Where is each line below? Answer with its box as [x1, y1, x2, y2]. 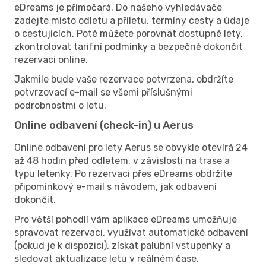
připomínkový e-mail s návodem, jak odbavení [14, 180, 217, 192]
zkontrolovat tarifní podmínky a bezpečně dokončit [14, 40, 243, 52]
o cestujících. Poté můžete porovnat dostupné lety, [14, 27, 243, 39]
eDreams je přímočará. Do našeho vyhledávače [14, 1, 222, 13]
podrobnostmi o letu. [14, 99, 106, 111]
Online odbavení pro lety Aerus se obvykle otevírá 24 [14, 141, 248, 153]
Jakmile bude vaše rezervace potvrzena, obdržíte [14, 73, 233, 85]
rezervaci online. [14, 53, 88, 65]
